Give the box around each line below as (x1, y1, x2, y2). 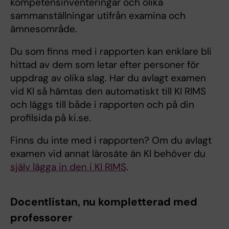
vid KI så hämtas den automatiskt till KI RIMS (10, 85, 206, 98)
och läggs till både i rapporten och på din (10, 98, 194, 111)
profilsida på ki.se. (10, 111, 94, 124)
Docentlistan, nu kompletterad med (10, 195, 197, 209)
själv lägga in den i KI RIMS (10, 161, 126, 173)
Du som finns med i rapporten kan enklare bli (10, 45, 212, 58)
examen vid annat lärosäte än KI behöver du (10, 147, 205, 160)
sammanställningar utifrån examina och (10, 9, 186, 22)
